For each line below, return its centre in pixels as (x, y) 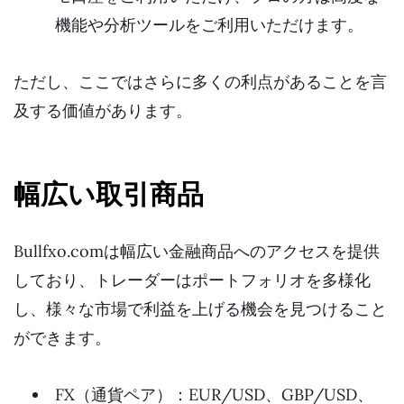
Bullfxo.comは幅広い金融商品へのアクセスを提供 (197, 252)
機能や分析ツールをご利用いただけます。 (209, 25)
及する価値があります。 (103, 110)
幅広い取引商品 (109, 195)
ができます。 (62, 338)
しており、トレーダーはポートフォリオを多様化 (192, 280)
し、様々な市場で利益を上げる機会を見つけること (200, 309)
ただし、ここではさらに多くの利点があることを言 (200, 81)
